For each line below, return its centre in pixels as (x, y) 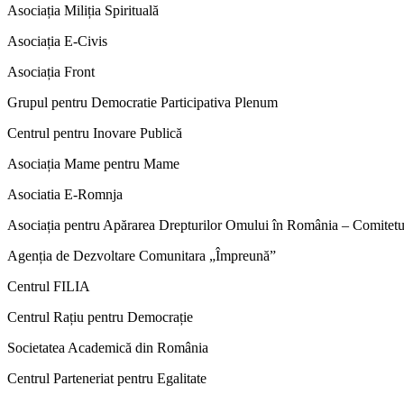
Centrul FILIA (49, 287)
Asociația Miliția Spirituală (83, 11)
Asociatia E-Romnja (65, 195)
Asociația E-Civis (57, 41)
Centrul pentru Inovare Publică (95, 133)
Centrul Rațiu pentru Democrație (100, 317)
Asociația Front (51, 72)
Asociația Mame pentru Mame (93, 164)
